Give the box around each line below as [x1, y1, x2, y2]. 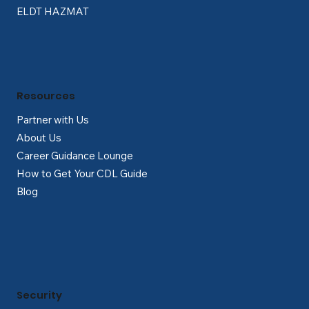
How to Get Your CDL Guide [16, 167, 148, 181]
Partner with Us [16, 113, 89, 127]
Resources [17, 89, 76, 103]
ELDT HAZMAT [16, 5, 89, 19]
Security [17, 288, 63, 303]
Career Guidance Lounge [16, 149, 133, 163]
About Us [16, 131, 61, 145]
